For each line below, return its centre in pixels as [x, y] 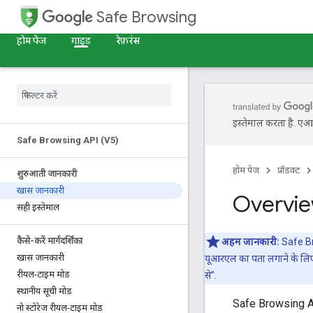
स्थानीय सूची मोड [44, 291]
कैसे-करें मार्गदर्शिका [50, 241]
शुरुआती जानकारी [47, 174]
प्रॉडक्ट [289, 170]
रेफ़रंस [128, 41]
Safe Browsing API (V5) [68, 140]
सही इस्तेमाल [38, 207]
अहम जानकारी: [250, 241]
